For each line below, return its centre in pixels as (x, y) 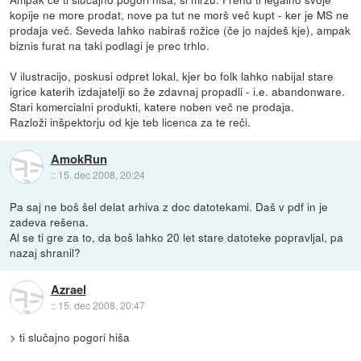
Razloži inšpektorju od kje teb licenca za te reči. (131, 122)
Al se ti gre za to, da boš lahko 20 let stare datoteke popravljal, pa (177, 237)
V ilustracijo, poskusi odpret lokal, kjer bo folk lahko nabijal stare (172, 76)
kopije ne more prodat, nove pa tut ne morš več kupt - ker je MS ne (180, 15)
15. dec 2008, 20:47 (101, 305)
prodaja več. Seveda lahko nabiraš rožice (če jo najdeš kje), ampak (180, 30)
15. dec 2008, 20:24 (101, 174)
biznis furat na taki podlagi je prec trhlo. (110, 46)
